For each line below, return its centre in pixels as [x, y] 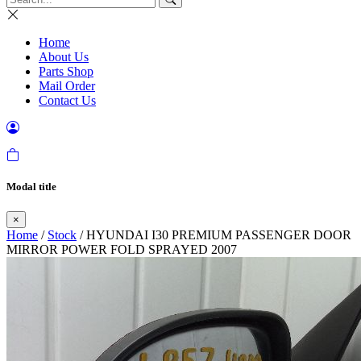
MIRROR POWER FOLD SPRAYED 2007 [122, 250]
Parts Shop [66, 71]
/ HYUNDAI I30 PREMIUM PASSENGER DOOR [214, 235]
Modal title [31, 187]
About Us [64, 57]
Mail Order [67, 86]
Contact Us [67, 100]
